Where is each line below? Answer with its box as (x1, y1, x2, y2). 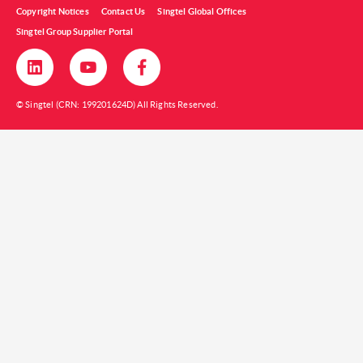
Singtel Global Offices (157, 6, 246, 16)
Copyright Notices (16, 6, 89, 16)
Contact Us (100, 6, 146, 16)
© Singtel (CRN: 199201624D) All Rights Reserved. (16, 99, 218, 109)
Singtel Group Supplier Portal (16, 26, 134, 36)
